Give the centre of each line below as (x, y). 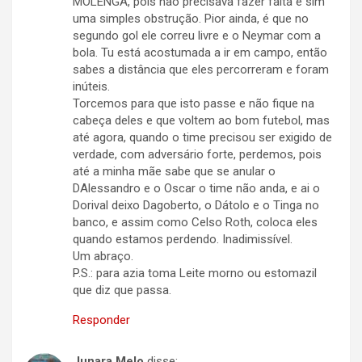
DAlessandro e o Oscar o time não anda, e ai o (196, 189)
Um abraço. (103, 257)
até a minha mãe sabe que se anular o (174, 172)
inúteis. (91, 87)
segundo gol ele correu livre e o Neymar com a (197, 36)
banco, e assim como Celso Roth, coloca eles (195, 223)
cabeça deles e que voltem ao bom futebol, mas (201, 121)
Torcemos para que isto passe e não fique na (194, 104)
